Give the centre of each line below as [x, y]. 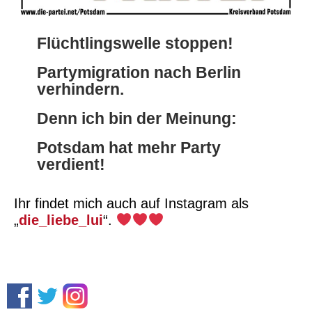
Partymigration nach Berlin [139, 73]
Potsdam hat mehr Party [128, 148]
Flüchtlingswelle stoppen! [135, 44]
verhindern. [80, 89]
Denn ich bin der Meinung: [136, 119]
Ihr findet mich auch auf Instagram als [131, 204]
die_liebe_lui [61, 220]
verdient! [71, 165]
